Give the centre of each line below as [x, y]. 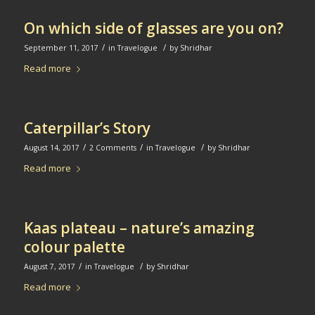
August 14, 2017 [51, 148]
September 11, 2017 [61, 48]
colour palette [74, 247]
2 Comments [112, 148]
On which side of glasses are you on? [153, 28]
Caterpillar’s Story [87, 128]
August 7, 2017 [49, 267]
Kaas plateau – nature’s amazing [139, 228]
